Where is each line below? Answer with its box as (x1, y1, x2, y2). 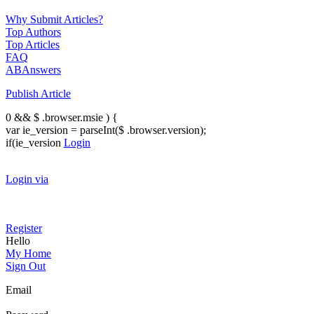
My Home (6, 247, 51, 259)
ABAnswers (6, 63, 61, 76)
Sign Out (6, 259, 46, 272)
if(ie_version (6, 136, 64, 149)
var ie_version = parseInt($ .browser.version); (6, 123, 206, 136)
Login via (6, 172, 48, 185)
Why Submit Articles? (6, 13, 103, 25)
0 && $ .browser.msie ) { (6, 111, 118, 123)
